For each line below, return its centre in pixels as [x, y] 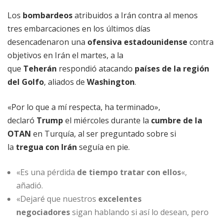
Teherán [40, 69]
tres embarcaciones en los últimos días [79, 29]
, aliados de [65, 82]
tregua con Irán [46, 147]
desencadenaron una [47, 42]
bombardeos [48, 16]
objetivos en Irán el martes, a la [65, 55]
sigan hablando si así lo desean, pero [139, 212]
